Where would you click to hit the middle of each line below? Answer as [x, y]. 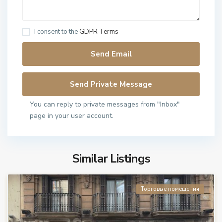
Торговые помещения [170, 189]
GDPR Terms [99, 32]
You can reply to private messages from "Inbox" [105, 104]
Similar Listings [111, 159]
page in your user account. [72, 116]
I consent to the [57, 32]
